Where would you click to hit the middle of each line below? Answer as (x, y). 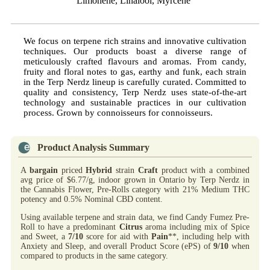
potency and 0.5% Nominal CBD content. (92, 199)
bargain (43, 170)
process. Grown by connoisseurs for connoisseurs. (118, 112)
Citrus (130, 227)
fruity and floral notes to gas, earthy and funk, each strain (135, 71)
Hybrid (99, 170)
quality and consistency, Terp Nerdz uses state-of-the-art (135, 92)
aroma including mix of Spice (196, 227)
